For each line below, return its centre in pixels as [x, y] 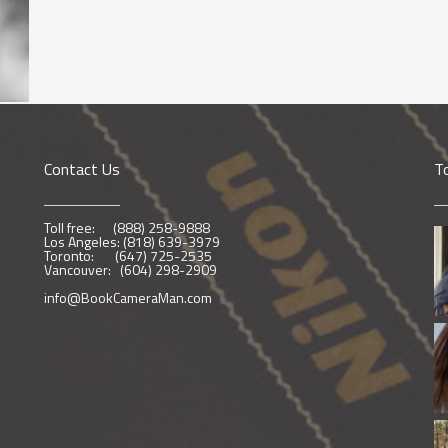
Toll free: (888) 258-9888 [128, 227]
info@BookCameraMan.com [128, 297]
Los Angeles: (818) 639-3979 [132, 241]
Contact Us [82, 168]
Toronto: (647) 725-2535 [128, 255]
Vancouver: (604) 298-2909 [132, 269]
